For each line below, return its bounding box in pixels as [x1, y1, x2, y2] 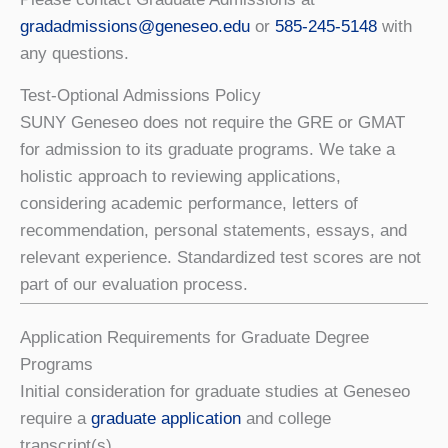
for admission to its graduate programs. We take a [20, 139, 395, 159]
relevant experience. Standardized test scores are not [20, 247, 421, 267]
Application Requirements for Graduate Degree [20, 327, 369, 347]
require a [20, 408, 91, 428]
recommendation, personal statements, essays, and [20, 220, 407, 240]
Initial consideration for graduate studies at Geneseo [20, 381, 410, 401]
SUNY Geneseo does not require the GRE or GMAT [20, 112, 405, 132]
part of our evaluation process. [20, 274, 248, 294]
